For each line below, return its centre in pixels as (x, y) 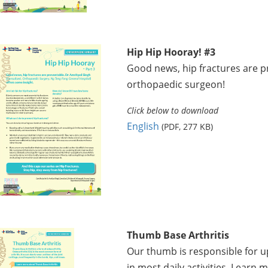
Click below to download (172, 110)
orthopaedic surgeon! (176, 84)
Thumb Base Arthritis (178, 235)
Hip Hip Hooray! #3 (171, 52)
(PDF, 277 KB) (187, 126)
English (143, 126)
